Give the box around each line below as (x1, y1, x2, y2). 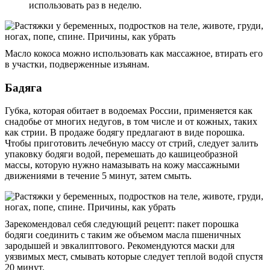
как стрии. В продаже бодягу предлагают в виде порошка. (5, 127, 245, 138)
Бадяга (5, 81, 42, 94)
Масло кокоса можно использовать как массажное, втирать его (5, 48, 263, 58)
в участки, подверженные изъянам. (5, 58, 149, 69)
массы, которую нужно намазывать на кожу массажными (5, 160, 240, 171)
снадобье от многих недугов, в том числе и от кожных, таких (5, 116, 257, 127)
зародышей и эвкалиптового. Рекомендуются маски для (5, 240, 234, 251)
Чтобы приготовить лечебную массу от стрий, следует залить (5, 138, 258, 149)
